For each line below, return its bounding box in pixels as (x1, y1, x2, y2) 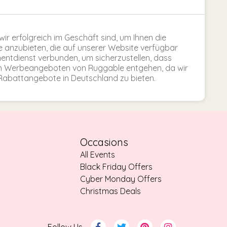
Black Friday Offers (80, 162, 153, 172)
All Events (80, 149, 115, 160)
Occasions (80, 136, 128, 149)
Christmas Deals (80, 186, 141, 197)
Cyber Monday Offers (80, 174, 162, 184)
